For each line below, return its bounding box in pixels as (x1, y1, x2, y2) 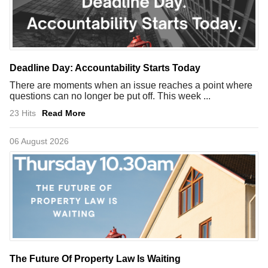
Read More (42, 108, 86, 118)
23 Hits (10, 108, 36, 118)
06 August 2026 (10, 136, 69, 146)
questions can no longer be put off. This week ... (10, 90, 211, 101)
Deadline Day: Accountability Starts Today (10, 62, 200, 73)
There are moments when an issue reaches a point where (10, 80, 252, 90)
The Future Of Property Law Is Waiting (10, 253, 181, 264)
